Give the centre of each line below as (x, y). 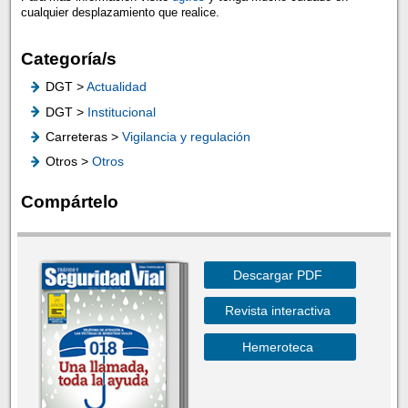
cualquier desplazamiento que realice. (123, 12)
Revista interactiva (277, 311)
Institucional (121, 112)
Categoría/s (68, 58)
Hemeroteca (277, 347)
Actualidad (116, 87)
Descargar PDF (277, 275)
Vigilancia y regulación (186, 137)
